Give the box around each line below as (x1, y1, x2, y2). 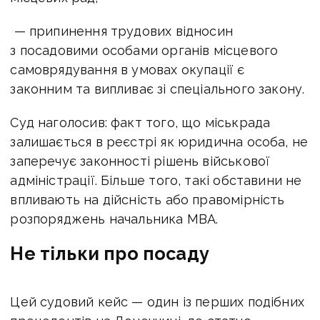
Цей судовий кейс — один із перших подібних (10, 294, 304, 309)
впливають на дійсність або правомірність (10, 191, 285, 207)
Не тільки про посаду (10, 242, 209, 264)
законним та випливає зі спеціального (10, 81, 259, 96)
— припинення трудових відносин (10, 23, 233, 39)
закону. (259, 81, 305, 96)
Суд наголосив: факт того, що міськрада (10, 114, 271, 130)
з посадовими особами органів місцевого (10, 42, 279, 58)
